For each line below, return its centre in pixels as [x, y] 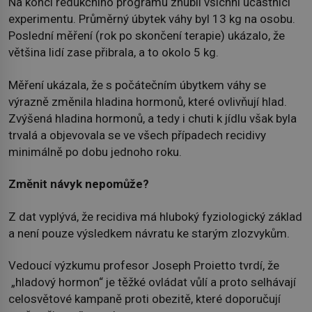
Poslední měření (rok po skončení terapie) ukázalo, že [147, 36]
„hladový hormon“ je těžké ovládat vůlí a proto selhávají [152, 282]
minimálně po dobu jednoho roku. [95, 151]
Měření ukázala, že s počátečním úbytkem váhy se [137, 85]
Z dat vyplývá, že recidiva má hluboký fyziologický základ [155, 216]
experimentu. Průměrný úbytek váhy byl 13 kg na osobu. [152, 19]
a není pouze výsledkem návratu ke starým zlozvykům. [149, 233]
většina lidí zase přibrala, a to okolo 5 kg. [114, 53]
